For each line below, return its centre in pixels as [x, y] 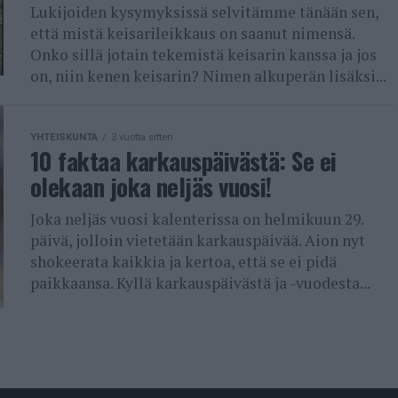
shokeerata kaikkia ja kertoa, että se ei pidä [183, 262]
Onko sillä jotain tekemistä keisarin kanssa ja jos [203, 55]
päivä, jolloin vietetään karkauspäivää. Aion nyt [198, 240]
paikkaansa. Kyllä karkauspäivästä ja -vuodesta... [200, 283]
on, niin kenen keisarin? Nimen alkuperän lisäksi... [208, 76]
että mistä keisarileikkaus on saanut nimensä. [192, 33]
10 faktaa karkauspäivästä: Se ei [183, 161]
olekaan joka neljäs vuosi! [151, 187]
